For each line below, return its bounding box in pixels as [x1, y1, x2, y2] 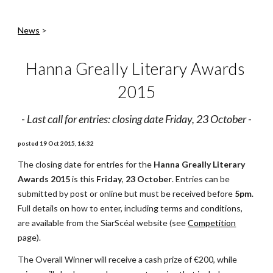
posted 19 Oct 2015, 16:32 [18, 140, 94, 147]
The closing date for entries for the [18, 159, 154, 169]
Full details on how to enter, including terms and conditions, [18, 203, 243, 213]
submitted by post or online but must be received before [18, 188, 235, 199]
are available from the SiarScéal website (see [18, 218, 186, 228]
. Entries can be [172, 174, 230, 184]
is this [70, 174, 97, 184]
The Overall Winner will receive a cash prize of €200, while [18, 254, 238, 264]
